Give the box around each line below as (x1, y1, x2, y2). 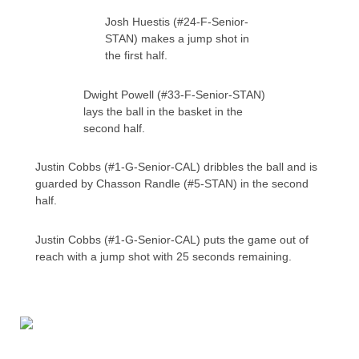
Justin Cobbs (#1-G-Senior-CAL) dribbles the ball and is (35, 160, 317, 174)
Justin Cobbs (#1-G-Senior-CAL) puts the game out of (35, 232, 309, 246)
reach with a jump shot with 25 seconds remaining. (35, 249, 292, 263)
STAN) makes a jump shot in (105, 32, 249, 46)
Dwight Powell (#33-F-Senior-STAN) (83, 87, 265, 101)
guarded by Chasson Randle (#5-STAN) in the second (35, 177, 309, 191)
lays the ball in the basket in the (83, 104, 243, 118)
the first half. (105, 49, 167, 63)
